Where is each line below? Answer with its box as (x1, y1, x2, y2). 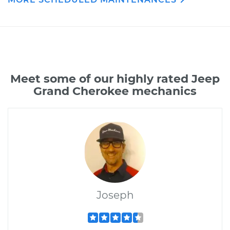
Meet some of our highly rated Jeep (10, 72, 220, 86)
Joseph (96, 189, 134, 201)
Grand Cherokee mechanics (33, 84, 197, 98)
